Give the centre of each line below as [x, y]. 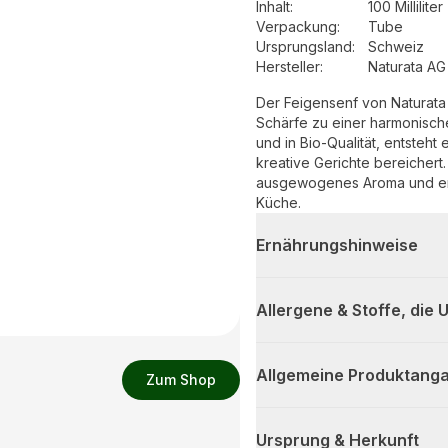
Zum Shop [181, 379]
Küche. [278, 203]
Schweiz [396, 47]
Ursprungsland [304, 47]
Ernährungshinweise [337, 245]
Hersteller [288, 67]
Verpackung [296, 27]
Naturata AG [407, 67]
